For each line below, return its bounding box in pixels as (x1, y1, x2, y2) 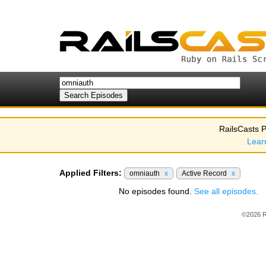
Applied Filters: (59, 168, 122, 178)
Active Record (182, 169, 229, 178)
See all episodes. (194, 186, 258, 196)
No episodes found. (119, 186, 194, 196)
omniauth (129, 169, 161, 178)
